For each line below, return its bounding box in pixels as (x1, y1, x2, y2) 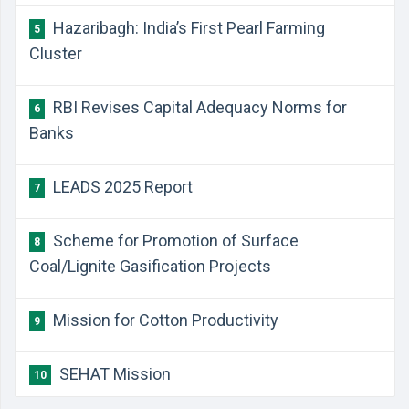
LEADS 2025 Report (49, 177, 193, 196)
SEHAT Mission (56, 364, 171, 383)
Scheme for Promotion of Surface (49, 231, 299, 250)
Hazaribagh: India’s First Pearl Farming (49, 18, 325, 37)
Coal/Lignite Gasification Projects (29, 257, 271, 276)
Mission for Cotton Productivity (49, 310, 278, 330)
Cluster (29, 44, 82, 63)
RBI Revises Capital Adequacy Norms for (49, 98, 347, 117)
